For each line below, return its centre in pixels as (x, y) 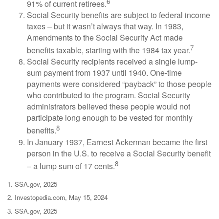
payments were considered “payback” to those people (119, 84)
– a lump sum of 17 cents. (71, 166)
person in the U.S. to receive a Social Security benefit (119, 153)
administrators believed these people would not (109, 107)
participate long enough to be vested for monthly (110, 118)
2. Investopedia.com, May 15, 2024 (57, 197)
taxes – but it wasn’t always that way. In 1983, (105, 26)
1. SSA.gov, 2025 (32, 184)
